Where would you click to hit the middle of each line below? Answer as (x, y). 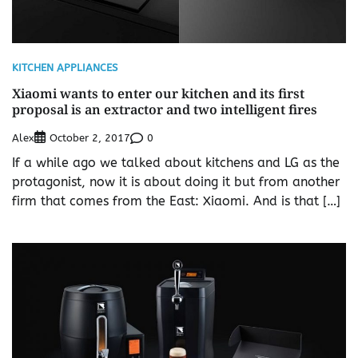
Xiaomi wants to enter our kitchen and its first (158, 94)
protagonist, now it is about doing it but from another (176, 182)
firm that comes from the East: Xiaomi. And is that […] (176, 201)
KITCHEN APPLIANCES (65, 68)
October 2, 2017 (90, 138)
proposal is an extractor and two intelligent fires (165, 110)
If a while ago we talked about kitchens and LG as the (176, 163)
